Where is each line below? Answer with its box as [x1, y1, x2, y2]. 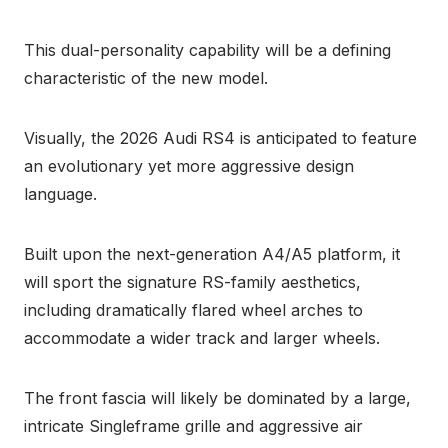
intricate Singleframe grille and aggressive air [24, 415, 363, 436]
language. [24, 183, 97, 204]
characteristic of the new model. [24, 67, 268, 88]
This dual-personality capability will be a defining [24, 39, 391, 60]
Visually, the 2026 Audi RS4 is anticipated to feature [24, 127, 417, 148]
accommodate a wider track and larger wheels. [24, 327, 380, 348]
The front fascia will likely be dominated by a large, [24, 387, 411, 408]
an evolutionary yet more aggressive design [24, 155, 354, 176]
